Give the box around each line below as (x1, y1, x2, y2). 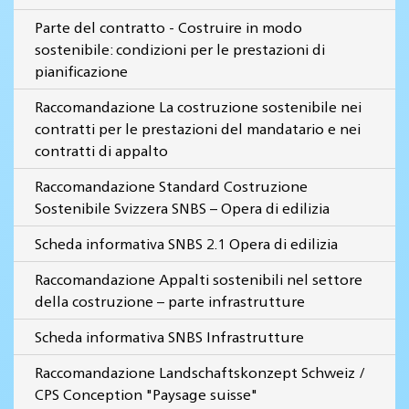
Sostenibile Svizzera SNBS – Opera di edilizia (35, 198, 330, 217)
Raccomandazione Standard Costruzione (35, 176, 308, 195)
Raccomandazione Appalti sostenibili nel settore (35, 269, 362, 288)
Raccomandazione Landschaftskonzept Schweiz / (35, 362, 365, 382)
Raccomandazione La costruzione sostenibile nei (35, 97, 362, 116)
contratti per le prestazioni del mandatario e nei (35, 119, 361, 138)
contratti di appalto (35, 141, 168, 160)
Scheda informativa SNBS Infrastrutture (35, 327, 304, 346)
